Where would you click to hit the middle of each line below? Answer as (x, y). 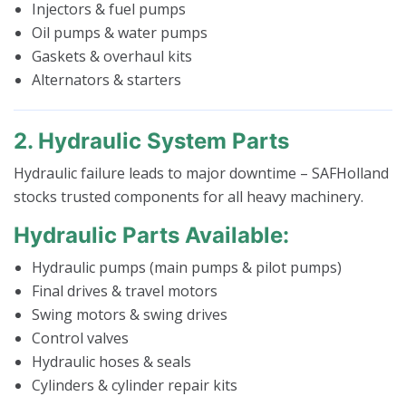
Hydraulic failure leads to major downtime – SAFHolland (201, 174)
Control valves (80, 338)
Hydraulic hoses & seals (111, 362)
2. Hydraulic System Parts (151, 141)
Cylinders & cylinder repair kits (135, 386)
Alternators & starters (106, 80)
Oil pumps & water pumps (120, 33)
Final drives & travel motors (125, 291)
